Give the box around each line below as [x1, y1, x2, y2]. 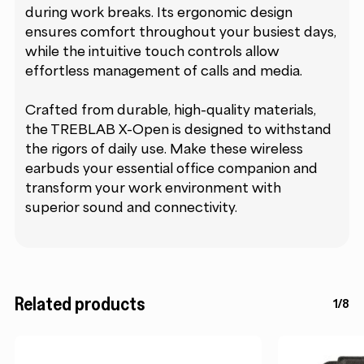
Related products [14, 292, 145, 314]
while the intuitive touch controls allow [25, 43, 280, 60]
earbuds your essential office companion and [25, 160, 318, 177]
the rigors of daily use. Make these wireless [25, 141, 304, 158]
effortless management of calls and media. [25, 63, 303, 80]
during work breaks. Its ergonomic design [25, 4, 293, 21]
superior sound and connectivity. [25, 199, 238, 216]
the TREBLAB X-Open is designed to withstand [25, 121, 332, 138]
